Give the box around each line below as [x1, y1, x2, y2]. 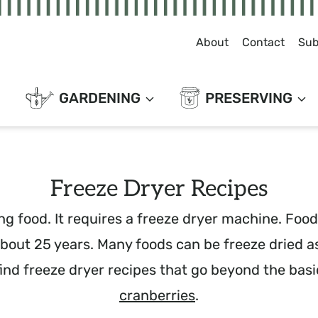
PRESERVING [205, 89, 292, 106]
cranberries [119, 287, 195, 304]
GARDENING [59, 89, 141, 106]
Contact [242, 35, 285, 49]
